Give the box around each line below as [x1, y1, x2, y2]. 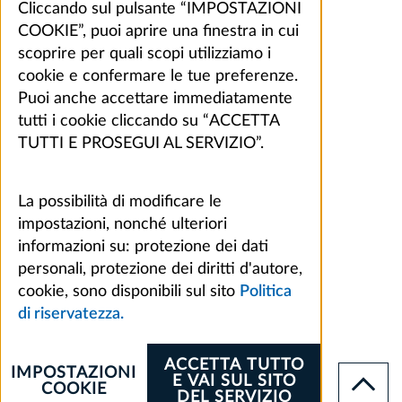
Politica [240, 283, 292, 300]
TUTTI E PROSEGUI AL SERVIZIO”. [18, 135, 264, 152]
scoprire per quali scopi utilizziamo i [18, 45, 271, 62]
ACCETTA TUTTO [164, 356, 305, 373]
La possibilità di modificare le [18, 193, 222, 210]
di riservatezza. [18, 305, 124, 322]
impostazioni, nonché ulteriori [18, 215, 227, 232]
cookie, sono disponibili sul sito [18, 283, 240, 300]
